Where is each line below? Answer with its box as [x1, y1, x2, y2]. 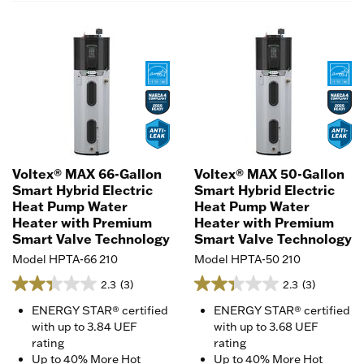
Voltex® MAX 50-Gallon [194, 165, 344, 182]
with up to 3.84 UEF [32, 318, 137, 334]
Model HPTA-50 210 [194, 251, 301, 266]
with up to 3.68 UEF [214, 318, 318, 334]
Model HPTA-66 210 [12, 251, 118, 266]
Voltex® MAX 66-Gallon [12, 165, 162, 182]
